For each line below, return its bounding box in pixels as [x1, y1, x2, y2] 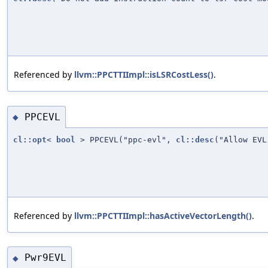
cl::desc [176, 135, 214, 145]
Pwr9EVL [25, 252, 66, 264]
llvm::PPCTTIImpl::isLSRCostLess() [74, 69, 214, 81]
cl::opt [13, 135, 47, 145]
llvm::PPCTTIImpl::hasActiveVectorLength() [74, 210, 252, 222]
